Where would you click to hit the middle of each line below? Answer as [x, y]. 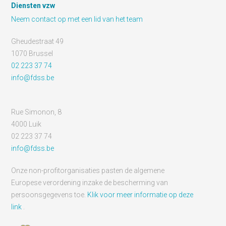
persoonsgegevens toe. [49, 195]
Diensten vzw [33, 6]
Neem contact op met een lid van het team [77, 19]
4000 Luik [26, 124]
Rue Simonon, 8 [37, 112]
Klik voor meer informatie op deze [140, 195]
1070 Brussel [32, 53]
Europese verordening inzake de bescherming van [90, 183]
